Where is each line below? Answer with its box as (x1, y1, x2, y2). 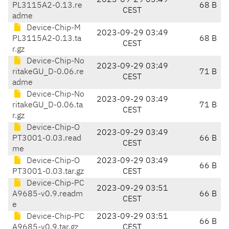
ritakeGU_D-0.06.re (12, 68, 84, 77)
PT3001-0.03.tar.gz (12, 168, 84, 176)
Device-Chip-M (25, 24, 81, 33)
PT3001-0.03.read (12, 134, 81, 143)
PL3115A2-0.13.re (12, 2, 82, 10)
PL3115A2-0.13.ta (12, 35, 81, 43)
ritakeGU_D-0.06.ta (12, 101, 83, 110)
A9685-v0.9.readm (12, 190, 83, 199)
